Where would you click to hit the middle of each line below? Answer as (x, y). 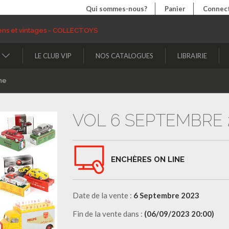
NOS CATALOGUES (124, 55)
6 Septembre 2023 (166, 195)
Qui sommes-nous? (117, 9)
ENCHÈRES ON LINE (147, 159)
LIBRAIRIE (192, 55)
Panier (175, 9)
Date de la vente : (103, 195)
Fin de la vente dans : (108, 213)
